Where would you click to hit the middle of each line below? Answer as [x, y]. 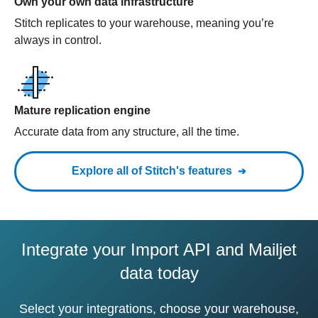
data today [159, 273]
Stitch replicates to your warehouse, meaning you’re [144, 23]
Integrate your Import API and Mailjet [159, 250]
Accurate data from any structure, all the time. [127, 132]
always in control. [58, 40]
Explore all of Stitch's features [152, 171]
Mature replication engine [82, 110]
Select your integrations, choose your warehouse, [159, 309]
